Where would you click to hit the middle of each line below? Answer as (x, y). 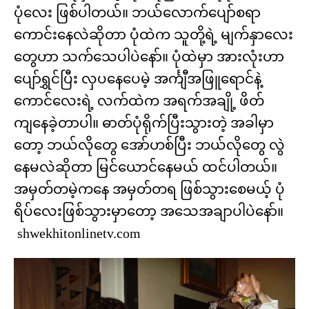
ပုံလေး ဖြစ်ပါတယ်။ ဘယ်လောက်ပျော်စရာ (137, 13)
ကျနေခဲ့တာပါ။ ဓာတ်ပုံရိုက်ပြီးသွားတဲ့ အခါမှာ (144, 123)
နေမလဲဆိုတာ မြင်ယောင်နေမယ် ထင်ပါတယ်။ (146, 167)
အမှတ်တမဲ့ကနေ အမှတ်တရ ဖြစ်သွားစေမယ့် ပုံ (149, 189)
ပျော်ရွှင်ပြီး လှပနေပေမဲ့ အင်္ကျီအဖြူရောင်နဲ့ (138, 79)
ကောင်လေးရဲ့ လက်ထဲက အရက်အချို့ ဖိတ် (139, 101)
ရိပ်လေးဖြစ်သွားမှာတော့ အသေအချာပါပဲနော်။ (149, 211)
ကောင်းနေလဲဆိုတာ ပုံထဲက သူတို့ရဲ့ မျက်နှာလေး (153, 35)
